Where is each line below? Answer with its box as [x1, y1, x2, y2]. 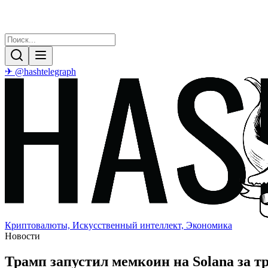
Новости [5, 231, 40, 241]
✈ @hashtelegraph [5, 66, 76, 77]
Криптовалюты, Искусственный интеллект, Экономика [5, 220, 232, 230]
